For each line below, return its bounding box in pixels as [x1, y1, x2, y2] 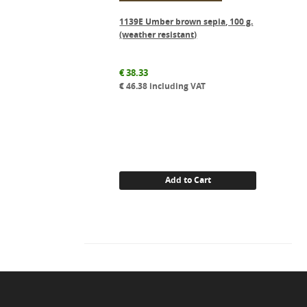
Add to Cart [164, 174, 211, 186]
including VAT [147, 80, 206, 93]
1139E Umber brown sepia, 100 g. [119, 16, 254, 28]
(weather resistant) [119, 29, 197, 41]
